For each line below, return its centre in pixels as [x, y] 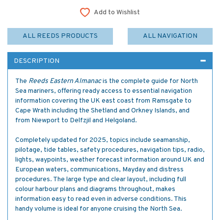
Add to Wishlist [117, 13]
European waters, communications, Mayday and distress [99, 170]
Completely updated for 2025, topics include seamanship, [103, 140]
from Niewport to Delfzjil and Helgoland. [76, 121]
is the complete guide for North [150, 81]
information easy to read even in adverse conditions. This [101, 199]
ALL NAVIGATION [170, 36]
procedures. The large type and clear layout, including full [101, 179]
